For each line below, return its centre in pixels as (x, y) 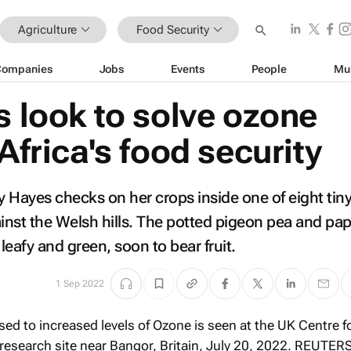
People (269, 69)
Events (188, 69)
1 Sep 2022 (80, 284)
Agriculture (48, 29)
